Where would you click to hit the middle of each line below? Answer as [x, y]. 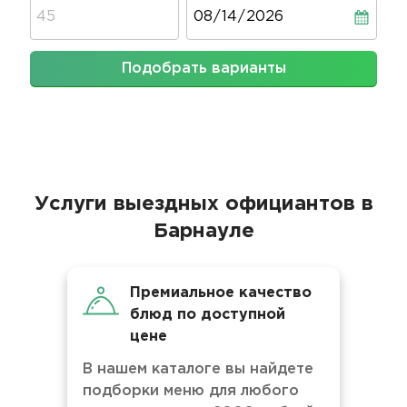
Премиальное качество [221, 293]
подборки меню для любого [191, 391]
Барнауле [203, 232]
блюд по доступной [208, 315]
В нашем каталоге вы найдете [198, 369]
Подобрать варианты [203, 69]
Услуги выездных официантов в [203, 204]
